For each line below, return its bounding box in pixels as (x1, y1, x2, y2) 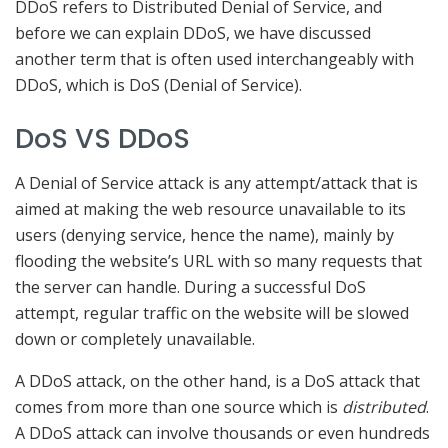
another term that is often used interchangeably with (15, 48, 414, 71)
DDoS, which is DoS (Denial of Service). (15, 74, 302, 97)
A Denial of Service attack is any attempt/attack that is (15, 172, 418, 195)
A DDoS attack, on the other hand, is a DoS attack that (15, 370, 420, 393)
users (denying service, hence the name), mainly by (15, 224, 394, 247)
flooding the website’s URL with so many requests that (15, 250, 422, 273)
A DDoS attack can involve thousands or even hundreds (15, 422, 430, 445)
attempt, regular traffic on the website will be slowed (15, 302, 409, 325)
